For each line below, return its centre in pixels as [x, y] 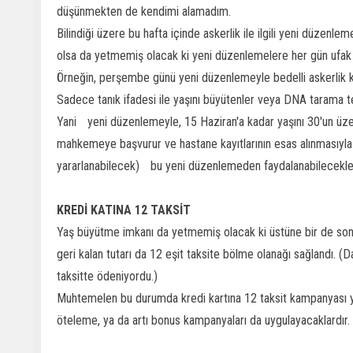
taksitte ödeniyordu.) [107, 276]
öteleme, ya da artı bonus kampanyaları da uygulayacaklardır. [203, 320]
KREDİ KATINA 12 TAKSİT [124, 210]
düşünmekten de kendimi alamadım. [144, 11]
